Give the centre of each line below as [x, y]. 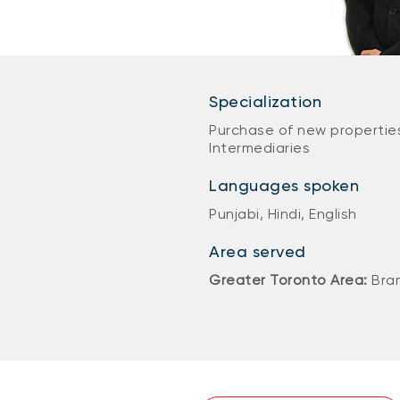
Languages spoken [284, 185]
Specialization [265, 101]
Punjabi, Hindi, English [283, 214]
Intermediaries [259, 148]
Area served [258, 251]
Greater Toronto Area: [290, 280]
